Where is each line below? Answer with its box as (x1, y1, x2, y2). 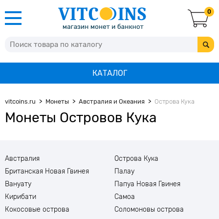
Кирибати (5, 193, 36, 201)
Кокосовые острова (5, 205, 69, 214)
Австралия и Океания (79, 98, 145, 105)
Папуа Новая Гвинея (114, 180, 180, 188)
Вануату (5, 180, 31, 188)
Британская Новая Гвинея (5, 167, 89, 175)
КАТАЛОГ (92, 68, 127, 78)
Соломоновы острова (114, 205, 184, 214)
